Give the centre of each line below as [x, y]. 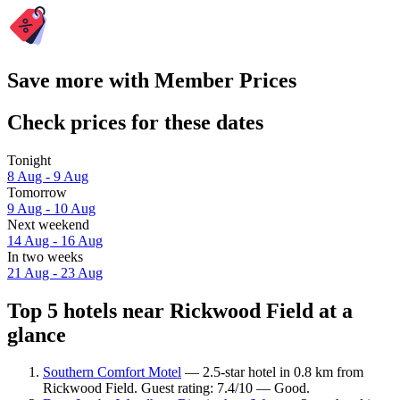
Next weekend [48, 224]
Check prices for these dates [135, 122]
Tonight [29, 160]
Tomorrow [37, 192]
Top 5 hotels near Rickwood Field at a [180, 310]
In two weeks [45, 256]
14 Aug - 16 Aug [55, 240]
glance [37, 334]
